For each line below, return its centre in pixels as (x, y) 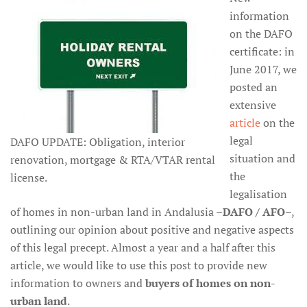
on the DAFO (261, 34)
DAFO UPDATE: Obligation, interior (98, 142)
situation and (262, 158)
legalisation (258, 194)
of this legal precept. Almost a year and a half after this (143, 247)
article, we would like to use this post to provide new (139, 265)
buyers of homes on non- (210, 283)
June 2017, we (263, 69)
